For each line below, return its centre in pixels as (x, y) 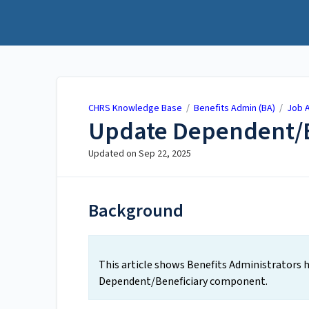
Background (136, 211)
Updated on (113, 154)
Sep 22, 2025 (165, 154)
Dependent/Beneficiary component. (183, 282)
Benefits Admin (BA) (235, 108)
